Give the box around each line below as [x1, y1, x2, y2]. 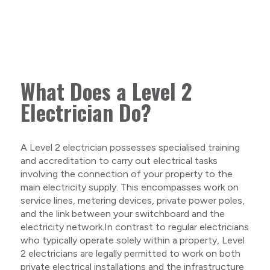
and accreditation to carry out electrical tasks [20, 155, 218, 167]
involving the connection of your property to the [20, 168, 233, 180]
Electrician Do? [20, 96, 151, 128]
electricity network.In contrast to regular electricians [20, 221, 249, 233]
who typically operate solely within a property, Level [20, 234, 245, 246]
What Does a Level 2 [20, 75, 192, 107]
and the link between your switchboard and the [20, 208, 225, 220]
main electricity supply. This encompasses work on [20, 181, 239, 193]
